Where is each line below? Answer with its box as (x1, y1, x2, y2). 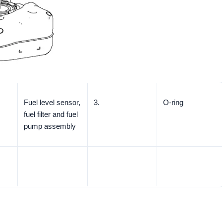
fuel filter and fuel (24, 110, 78, 119)
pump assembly (24, 122, 76, 131)
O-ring (163, 98, 183, 107)
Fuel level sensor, (24, 98, 80, 107)
